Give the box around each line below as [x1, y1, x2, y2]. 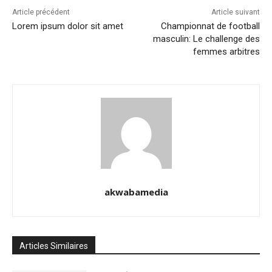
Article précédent [12, 8, 70, 17]
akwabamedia [104, 186, 168, 199]
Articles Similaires [19, 241, 88, 251]
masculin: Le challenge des [152, 33, 260, 45]
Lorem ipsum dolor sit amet [12, 21, 123, 32]
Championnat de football [160, 21, 260, 32]
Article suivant [211, 8, 260, 17]
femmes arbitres [192, 46, 260, 58]
